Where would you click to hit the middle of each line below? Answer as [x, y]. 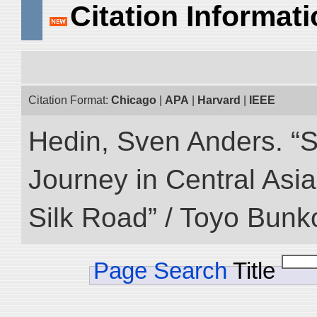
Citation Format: [70, 100]
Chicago [134, 100]
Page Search [160, 271]
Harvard [219, 100]
